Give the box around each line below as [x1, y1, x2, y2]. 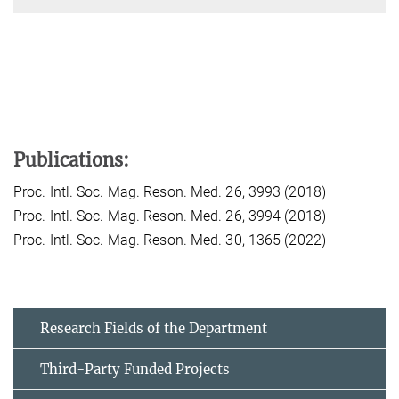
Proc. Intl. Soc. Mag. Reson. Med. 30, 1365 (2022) [13, 231, 326, 248]
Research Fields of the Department [40, 319, 267, 337]
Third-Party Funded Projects [40, 360, 230, 378]
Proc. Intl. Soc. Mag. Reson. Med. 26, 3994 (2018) [13, 207, 326, 224]
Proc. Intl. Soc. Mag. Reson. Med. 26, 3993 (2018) [13, 183, 326, 200]
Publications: [13, 148, 129, 171]
